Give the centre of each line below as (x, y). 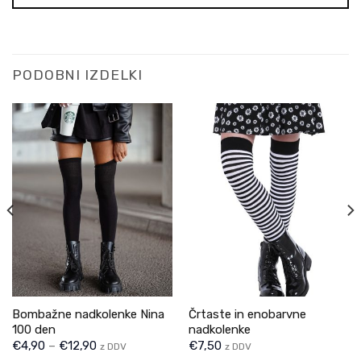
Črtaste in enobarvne (247, 314)
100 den (33, 329)
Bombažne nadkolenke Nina (88, 314)
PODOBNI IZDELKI (78, 75)
